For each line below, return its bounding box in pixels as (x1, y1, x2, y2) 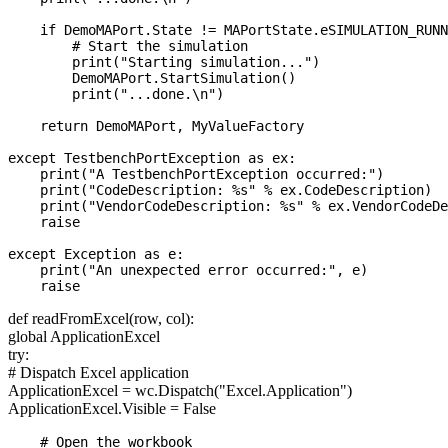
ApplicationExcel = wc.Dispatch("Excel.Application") (8, 382, 352, 400)
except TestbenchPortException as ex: (8, 150, 296, 167)
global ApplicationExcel (8, 328, 160, 346)
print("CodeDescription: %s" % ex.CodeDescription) (8, 182, 432, 199)
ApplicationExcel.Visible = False (8, 400, 216, 418)
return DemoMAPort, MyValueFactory (8, 118, 304, 135)
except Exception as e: (8, 246, 184, 263)
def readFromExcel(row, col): (8, 310, 194, 328)
